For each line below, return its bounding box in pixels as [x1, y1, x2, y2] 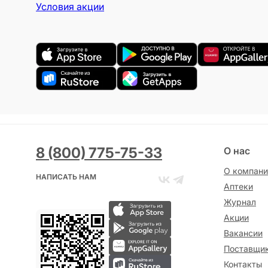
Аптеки [224, 181, 253, 191]
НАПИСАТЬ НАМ [36, 172, 96, 181]
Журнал [224, 197, 256, 207]
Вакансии [224, 228, 263, 238]
